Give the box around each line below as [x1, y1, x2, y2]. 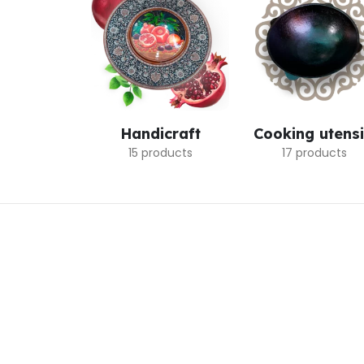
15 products [128, 145, 193, 161]
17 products [282, 145, 347, 161]
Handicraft [119, 124, 201, 143]
